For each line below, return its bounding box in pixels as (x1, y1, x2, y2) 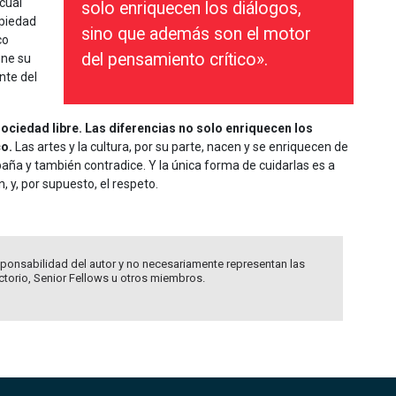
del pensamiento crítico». (81, 49, 268, 70)
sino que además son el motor (81, 23, 311, 44)
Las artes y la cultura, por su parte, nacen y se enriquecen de (12, 139, 348, 154)
